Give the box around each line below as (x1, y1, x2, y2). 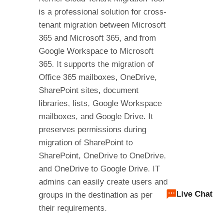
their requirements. (38, 203, 107, 213)
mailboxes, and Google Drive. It (38, 111, 153, 121)
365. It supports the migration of (38, 59, 154, 69)
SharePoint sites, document (38, 85, 139, 95)
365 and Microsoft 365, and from (38, 33, 156, 43)
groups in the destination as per (38, 190, 153, 200)
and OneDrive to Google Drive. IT (38, 164, 160, 173)
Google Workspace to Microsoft (38, 46, 154, 56)
